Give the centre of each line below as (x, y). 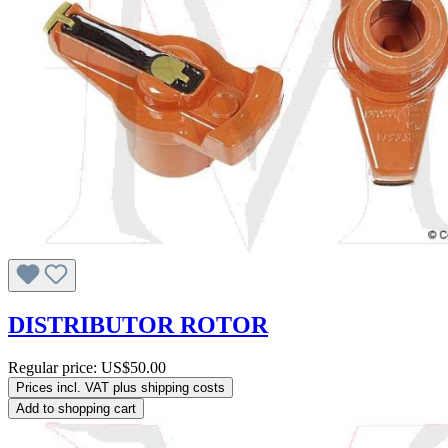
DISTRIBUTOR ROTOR (138, 325)
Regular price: (54, 367)
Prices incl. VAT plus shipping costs (120, 387)
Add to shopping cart (76, 408)
